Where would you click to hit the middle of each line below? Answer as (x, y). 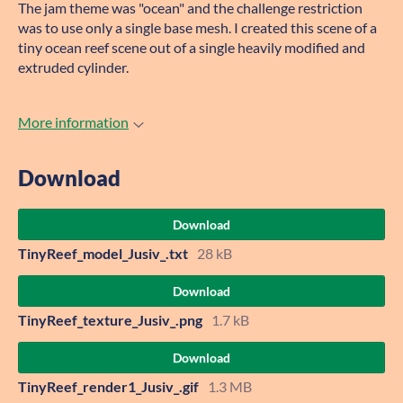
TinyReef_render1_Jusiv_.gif (108, 386)
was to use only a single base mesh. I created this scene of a (197, 27)
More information (73, 122)
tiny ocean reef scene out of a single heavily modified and (192, 47)
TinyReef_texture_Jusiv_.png (110, 319)
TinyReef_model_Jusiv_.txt (103, 253)
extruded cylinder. (73, 67)
